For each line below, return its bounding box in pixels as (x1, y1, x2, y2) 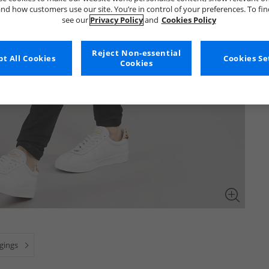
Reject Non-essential (91, 48, 181, 58)
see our (61, 15, 90, 25)
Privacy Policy (89, 15, 143, 25)
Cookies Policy (161, 15, 216, 25)
